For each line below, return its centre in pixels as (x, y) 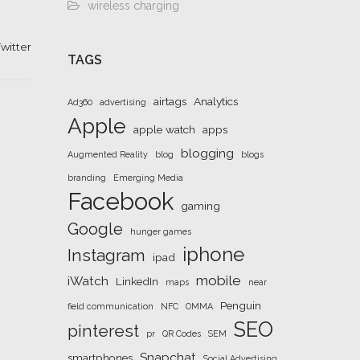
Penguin (240, 305)
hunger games (160, 231)
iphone (213, 255)
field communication (110, 306)
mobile (218, 280)
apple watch (164, 129)
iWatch (88, 281)
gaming (200, 206)
